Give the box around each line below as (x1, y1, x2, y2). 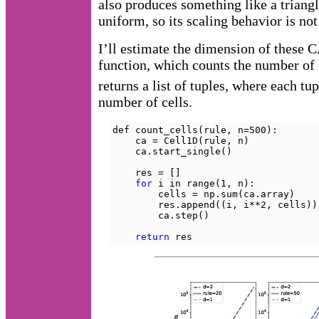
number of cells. (98, 93, 192, 110)
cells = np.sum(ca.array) (113, 188, 295, 199)
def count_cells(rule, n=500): (113, 124, 278, 135)
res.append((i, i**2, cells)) (113, 199, 318, 210)
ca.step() (113, 209, 209, 221)
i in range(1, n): (152, 177, 255, 189)
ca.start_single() (113, 145, 232, 157)
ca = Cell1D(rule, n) (113, 135, 249, 146)
